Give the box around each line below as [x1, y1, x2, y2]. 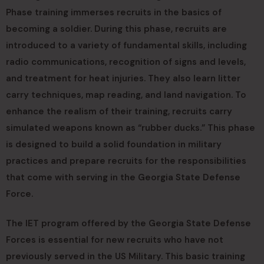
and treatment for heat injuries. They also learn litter [6, 72, 240, 84]
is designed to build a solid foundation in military [6, 138, 222, 150]
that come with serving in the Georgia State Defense [6, 171, 240, 183]
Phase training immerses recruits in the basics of [6, 6, 222, 18]
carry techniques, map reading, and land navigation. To [6, 89, 246, 101]
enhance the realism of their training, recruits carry [6, 105, 232, 117]
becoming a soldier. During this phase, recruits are [6, 23, 227, 35]
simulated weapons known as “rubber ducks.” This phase [6, 122, 255, 134]
